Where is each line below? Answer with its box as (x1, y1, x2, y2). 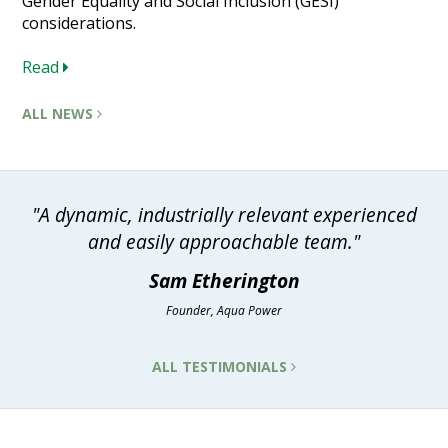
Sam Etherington (148, 267, 300, 295)
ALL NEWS (22, 104, 98, 124)
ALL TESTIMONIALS (152, 357, 291, 377)
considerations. (22, 12, 137, 35)
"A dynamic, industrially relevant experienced (31, 201, 417, 229)
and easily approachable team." (88, 228, 360, 256)
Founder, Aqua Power (166, 302, 282, 320)
